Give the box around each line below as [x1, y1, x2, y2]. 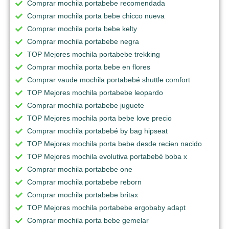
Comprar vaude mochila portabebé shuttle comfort [27, 75, 190, 84]
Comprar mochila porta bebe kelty [27, 24, 137, 33]
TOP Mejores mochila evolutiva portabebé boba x [27, 152, 187, 161]
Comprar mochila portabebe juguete [27, 101, 144, 109]
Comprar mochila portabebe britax [27, 190, 138, 199]
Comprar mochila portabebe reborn [27, 177, 142, 186]
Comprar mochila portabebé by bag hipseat [27, 126, 168, 135]
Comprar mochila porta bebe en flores [27, 62, 150, 71]
